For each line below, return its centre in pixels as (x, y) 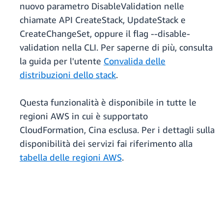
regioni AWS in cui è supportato (84, 116)
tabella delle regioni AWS (71, 157)
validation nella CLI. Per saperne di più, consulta (116, 47)
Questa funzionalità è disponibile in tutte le (108, 102)
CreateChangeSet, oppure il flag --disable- (105, 34)
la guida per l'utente (62, 61)
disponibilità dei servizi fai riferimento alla (106, 144)
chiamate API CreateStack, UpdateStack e (103, 20)
